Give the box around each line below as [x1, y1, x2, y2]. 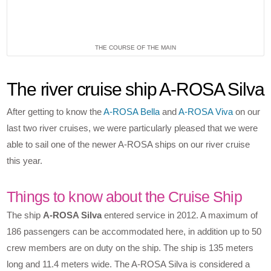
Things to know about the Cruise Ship [7, 188, 242, 206]
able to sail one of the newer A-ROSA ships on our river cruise [7, 139, 250, 150]
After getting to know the [7, 106, 104, 117]
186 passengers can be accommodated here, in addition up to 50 [7, 226, 262, 237]
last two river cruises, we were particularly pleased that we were [7, 123, 258, 134]
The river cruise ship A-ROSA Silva [7, 79, 264, 100]
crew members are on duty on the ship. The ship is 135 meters [7, 243, 254, 253]
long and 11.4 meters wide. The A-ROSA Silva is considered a [7, 259, 250, 270]
